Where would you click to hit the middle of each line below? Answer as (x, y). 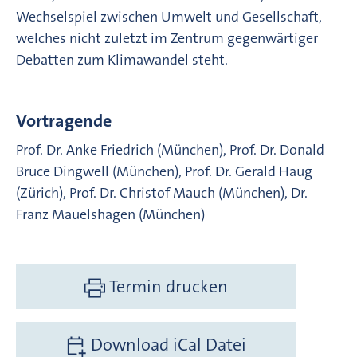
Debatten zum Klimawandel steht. (122, 59)
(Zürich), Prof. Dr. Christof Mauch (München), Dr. (162, 192)
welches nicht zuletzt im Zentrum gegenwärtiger (167, 38)
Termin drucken (169, 286)
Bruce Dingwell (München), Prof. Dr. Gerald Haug (164, 171)
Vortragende (64, 120)
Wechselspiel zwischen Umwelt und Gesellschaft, (169, 16)
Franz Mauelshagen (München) (110, 214)
